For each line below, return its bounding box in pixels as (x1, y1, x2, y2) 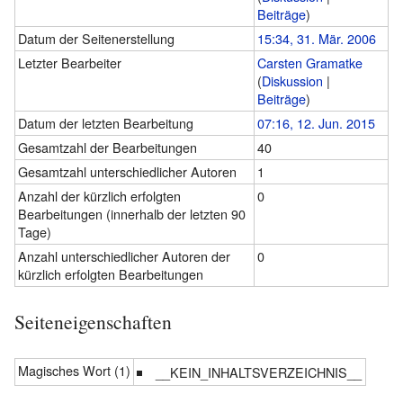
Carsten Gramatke (257, 53, 363, 73)
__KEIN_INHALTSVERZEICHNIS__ (156, 362, 363, 381)
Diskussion (262, 71, 323, 91)
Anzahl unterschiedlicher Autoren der (18, 246, 230, 266)
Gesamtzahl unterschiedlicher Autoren (18, 162, 237, 182)
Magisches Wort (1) (18, 360, 130, 380)
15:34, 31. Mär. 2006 (257, 29, 376, 49)
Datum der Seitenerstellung (18, 29, 175, 49)
